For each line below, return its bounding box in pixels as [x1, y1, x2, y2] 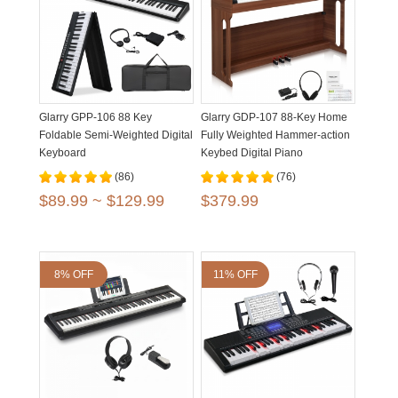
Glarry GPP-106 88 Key [39, 111, 152, 123]
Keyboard [39, 147, 86, 159]
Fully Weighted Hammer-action [201, 129, 350, 141]
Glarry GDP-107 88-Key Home [201, 111, 347, 123]
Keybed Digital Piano [201, 147, 303, 159]
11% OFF [213, 268, 258, 281]
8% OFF [54, 268, 93, 281]
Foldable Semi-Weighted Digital [39, 129, 193, 141]
